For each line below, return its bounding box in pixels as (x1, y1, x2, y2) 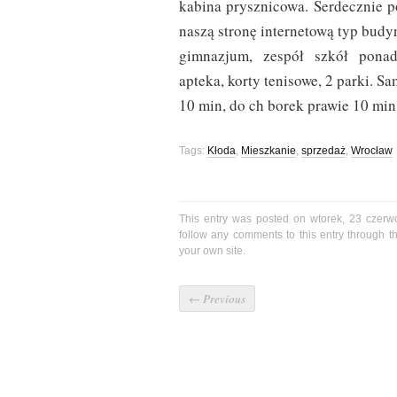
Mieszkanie (241, 144, 296, 158)
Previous (200, 291, 245, 307)
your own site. (179, 245, 245, 258)
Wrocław (351, 144, 393, 158)
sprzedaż (301, 144, 346, 158)
